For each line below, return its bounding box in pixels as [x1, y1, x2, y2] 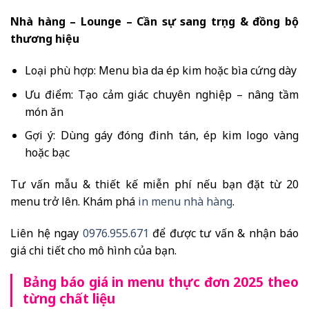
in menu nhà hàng [138, 193, 232, 209]
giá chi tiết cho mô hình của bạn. [10, 242, 177, 258]
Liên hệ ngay [10, 225, 83, 241]
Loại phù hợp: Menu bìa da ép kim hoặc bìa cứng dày [24, 63, 297, 78]
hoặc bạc [24, 145, 70, 161]
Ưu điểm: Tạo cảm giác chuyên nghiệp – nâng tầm [24, 86, 299, 102]
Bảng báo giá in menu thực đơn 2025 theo [23, 272, 299, 291]
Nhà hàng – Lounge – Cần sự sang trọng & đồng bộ [10, 14, 299, 30]
